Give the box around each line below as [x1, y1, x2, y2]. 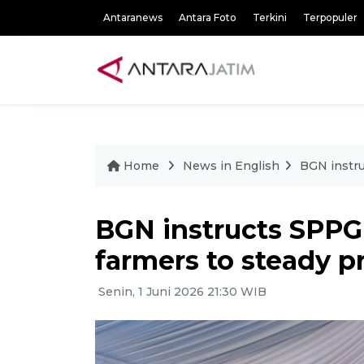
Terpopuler [303, 11, 357, 24]
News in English [183, 158, 279, 173]
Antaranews [103, 11, 162, 24]
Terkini [253, 11, 287, 24]
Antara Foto [179, 11, 236, 24]
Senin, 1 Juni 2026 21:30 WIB [95, 284, 266, 299]
